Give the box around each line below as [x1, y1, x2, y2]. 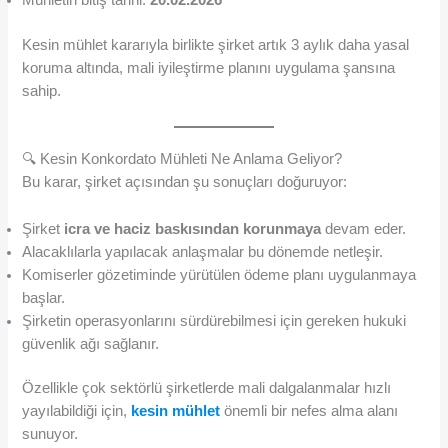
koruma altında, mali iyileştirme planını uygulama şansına [22, 59, 396, 76]
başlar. [22, 289, 66, 306]
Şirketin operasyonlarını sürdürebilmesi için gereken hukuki [22, 312, 407, 329]
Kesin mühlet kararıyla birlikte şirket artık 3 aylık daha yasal [22, 36, 410, 53]
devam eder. [321, 220, 407, 237]
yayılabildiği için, [22, 403, 132, 420]
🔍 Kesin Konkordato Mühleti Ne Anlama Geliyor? [22, 151, 343, 168]
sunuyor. [22, 426, 79, 443]
